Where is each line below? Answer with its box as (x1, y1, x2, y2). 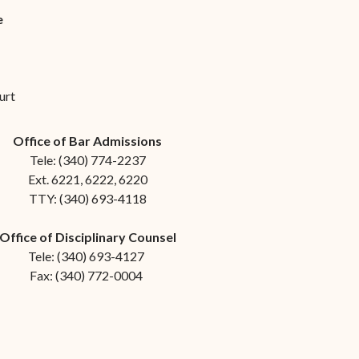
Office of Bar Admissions (13, 133, 162, 148)
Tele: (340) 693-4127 (28, 248, 147, 264)
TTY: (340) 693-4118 (28, 191, 147, 206)
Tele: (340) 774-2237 (29, 152, 146, 167)
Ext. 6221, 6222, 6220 (27, 171, 147, 187)
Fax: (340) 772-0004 (30, 268, 145, 283)
